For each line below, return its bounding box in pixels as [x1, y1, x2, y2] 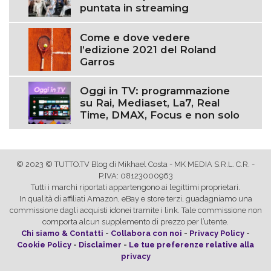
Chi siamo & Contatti [21, 229, 103, 238]
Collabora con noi [111, 229, 182, 238]
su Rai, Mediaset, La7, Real [80, 96, 220, 109]
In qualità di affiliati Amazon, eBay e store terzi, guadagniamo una [19, 194, 252, 204]
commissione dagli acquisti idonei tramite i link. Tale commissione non [9, 206, 262, 215]
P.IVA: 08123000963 [98, 171, 173, 181]
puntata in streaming [80, 2, 189, 15]
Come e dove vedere [80, 31, 191, 44]
